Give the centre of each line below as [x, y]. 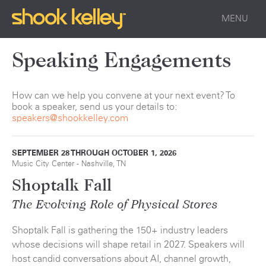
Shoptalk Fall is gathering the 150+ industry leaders [120, 230]
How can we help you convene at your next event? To [123, 95]
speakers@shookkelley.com [70, 118]
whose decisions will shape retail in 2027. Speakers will [128, 244]
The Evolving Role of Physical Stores [115, 205]
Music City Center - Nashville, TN [69, 164]
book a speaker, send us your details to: [94, 106]
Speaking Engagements [121, 61]
